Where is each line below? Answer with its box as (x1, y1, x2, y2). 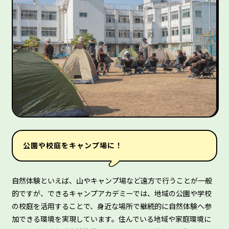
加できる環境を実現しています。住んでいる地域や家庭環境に (12, 213, 211, 224)
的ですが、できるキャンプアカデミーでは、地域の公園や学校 (12, 188, 212, 198)
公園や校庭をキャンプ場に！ (22, 140, 123, 151)
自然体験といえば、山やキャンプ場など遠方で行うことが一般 (12, 175, 212, 186)
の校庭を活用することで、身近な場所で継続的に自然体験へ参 (12, 200, 212, 211)
